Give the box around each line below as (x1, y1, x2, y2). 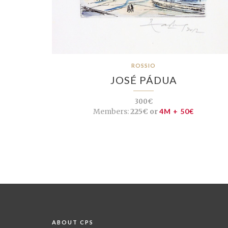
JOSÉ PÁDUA (110, 73, 177, 86)
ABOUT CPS (52, 218, 94, 225)
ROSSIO (131, 62, 156, 69)
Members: (93, 106, 129, 116)
